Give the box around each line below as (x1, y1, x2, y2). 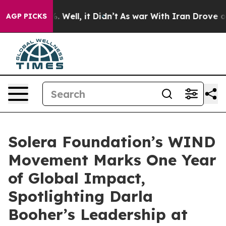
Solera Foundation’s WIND (8, 132, 215, 151)
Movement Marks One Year (8, 150, 216, 169)
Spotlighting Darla (8, 187, 153, 206)
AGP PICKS (6, 12, 47, 21)
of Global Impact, (8, 168, 145, 188)
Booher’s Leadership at (8, 205, 188, 224)
